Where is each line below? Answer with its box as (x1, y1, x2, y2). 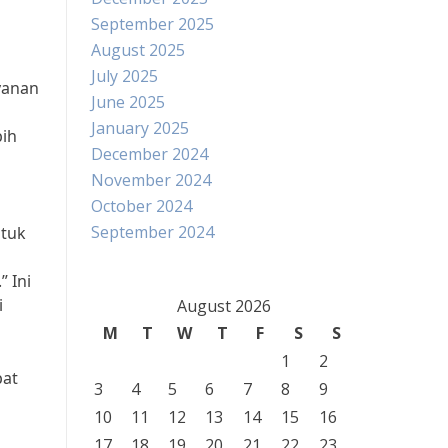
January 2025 (91, 117, 189, 139)
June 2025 (91, 91, 165, 113)
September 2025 (91, 13, 214, 35)
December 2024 (91, 143, 208, 165)
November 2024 (91, 169, 211, 191)
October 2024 (91, 195, 192, 217)
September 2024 (91, 221, 214, 243)
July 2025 (91, 65, 158, 87)
